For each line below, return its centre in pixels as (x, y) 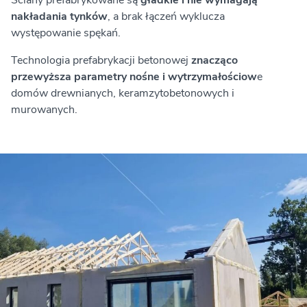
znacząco (214, 61)
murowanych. (44, 110)
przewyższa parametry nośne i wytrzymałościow (134, 77)
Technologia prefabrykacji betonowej (101, 61)
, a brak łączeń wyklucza (166, 17)
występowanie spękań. (66, 33)
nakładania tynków (59, 17)
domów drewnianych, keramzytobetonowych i (123, 94)
